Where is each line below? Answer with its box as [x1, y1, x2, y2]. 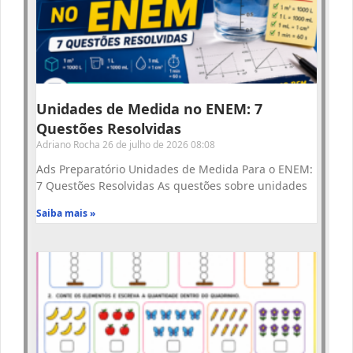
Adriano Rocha [36, 138, 102, 152]
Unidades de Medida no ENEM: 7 [36, 99, 262, 119]
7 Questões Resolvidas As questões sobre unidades [36, 178, 307, 194]
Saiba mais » [36, 206, 95, 221]
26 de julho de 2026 [102, 138, 191, 152]
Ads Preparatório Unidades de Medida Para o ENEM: [36, 162, 313, 177]
